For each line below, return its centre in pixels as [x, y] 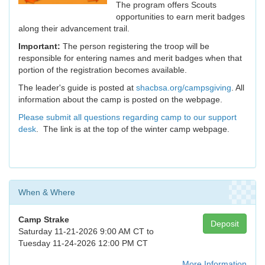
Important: [39, 46]
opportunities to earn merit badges [180, 17]
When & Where [47, 193]
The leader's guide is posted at [77, 88]
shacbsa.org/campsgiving [184, 88]
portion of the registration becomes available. [103, 70]
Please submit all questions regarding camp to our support [127, 117]
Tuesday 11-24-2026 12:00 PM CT [83, 243]
